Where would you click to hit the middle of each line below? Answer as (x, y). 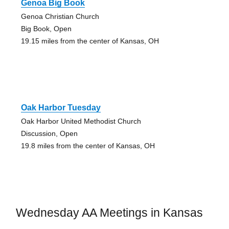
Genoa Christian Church (60, 16)
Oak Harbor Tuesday (61, 107)
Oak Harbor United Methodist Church (81, 121)
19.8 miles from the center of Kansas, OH (88, 145)
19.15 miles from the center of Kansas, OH (90, 41)
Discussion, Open (49, 133)
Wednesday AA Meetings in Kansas (109, 212)
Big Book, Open (46, 28)
